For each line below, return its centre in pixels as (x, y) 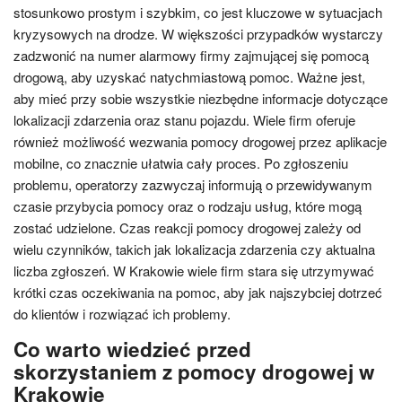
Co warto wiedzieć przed (132, 349)
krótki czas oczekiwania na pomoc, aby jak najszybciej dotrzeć (198, 292)
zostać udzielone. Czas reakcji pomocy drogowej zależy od (187, 227)
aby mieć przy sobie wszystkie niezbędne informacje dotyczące (201, 98)
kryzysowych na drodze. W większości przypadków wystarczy (198, 33)
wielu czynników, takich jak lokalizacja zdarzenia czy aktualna (194, 249)
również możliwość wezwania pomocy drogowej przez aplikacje (200, 141)
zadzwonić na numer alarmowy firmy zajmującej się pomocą (191, 55)
